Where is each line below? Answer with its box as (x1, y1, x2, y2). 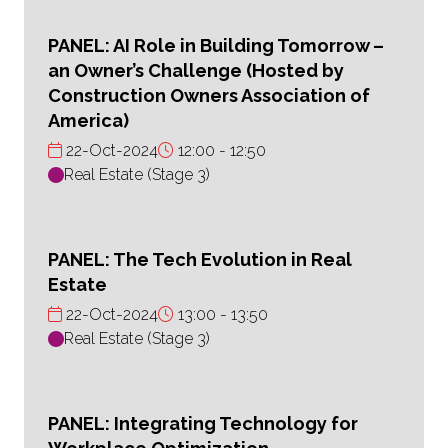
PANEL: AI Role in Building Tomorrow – (48, 35, 384, 57)
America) (48, 110, 129, 132)
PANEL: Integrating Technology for (48, 413, 358, 435)
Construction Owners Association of (48, 85, 370, 107)
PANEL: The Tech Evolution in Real (48, 249, 352, 271)
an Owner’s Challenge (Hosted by (48, 60, 344, 82)
